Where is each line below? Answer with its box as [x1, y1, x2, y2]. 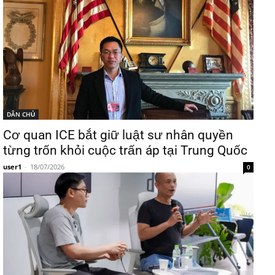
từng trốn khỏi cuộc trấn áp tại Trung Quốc [3, 143, 247, 158]
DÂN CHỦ [7, 110, 35, 118]
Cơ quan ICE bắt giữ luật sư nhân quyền [3, 128, 233, 142]
